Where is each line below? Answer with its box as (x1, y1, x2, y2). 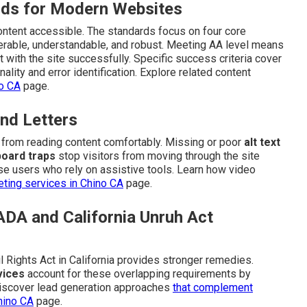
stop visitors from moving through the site (56, 149, 260, 163)
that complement (173, 281, 253, 295)
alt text (244, 136, 280, 149)
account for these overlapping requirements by (25, 267, 251, 281)
